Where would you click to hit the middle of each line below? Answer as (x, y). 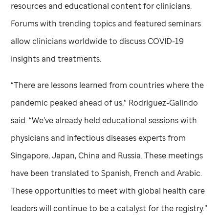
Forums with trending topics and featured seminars (106, 23)
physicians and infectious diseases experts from (99, 138)
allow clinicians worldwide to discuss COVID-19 (98, 41)
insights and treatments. (57, 58)
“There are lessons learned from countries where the (108, 85)
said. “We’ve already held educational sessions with (104, 120)
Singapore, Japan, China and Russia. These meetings (107, 155)
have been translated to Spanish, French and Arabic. (107, 173)
